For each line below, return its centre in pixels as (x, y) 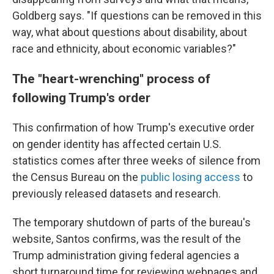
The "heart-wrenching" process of (111, 79)
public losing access (191, 177)
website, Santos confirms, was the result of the (127, 239)
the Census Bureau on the (76, 177)
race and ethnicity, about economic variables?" (124, 49)
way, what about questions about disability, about (130, 32)
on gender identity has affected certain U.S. (117, 144)
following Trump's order (81, 98)
